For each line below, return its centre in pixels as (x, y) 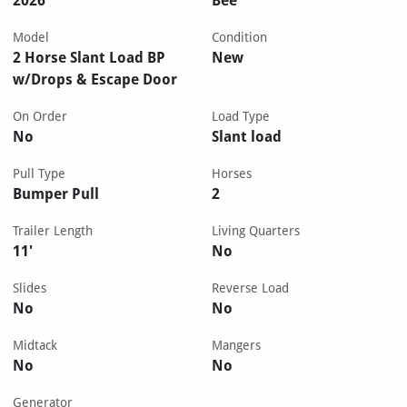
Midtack (35, 346)
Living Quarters (256, 231)
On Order (40, 117)
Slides (29, 288)
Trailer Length (52, 231)
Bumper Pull (55, 194)
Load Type (241, 117)
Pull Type (39, 174)
